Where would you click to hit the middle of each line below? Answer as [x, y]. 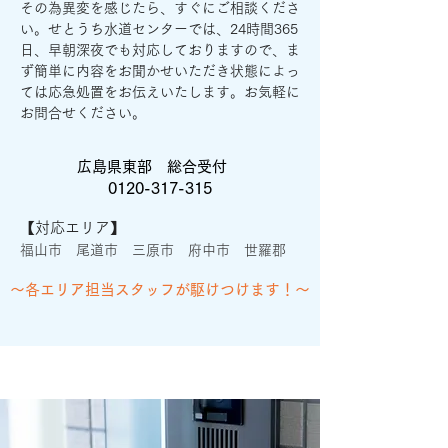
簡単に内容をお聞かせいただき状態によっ [167, 71]
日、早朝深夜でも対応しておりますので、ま [160, 50]
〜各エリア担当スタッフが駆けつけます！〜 [160, 289]
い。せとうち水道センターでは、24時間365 [159, 29]
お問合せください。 [83, 113]
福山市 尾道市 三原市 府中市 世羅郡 [153, 250]
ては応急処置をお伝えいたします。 [132, 92]
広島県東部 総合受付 [151, 166]
